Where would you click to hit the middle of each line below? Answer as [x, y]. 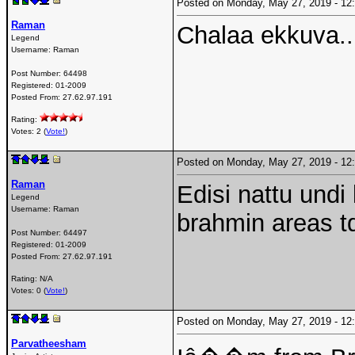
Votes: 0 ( [29, 291]
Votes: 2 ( [29, 132]
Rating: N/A [32, 279]
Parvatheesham [49, 343]
